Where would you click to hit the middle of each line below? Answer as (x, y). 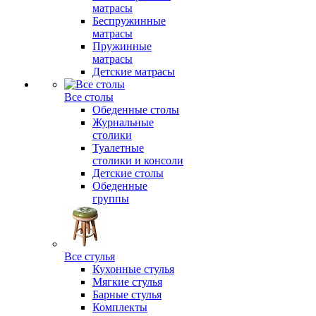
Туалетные (118, 148)
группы (111, 199)
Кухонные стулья (133, 269)
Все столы (89, 97)
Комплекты (120, 307)
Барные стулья (127, 294)
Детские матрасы (134, 72)
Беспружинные (129, 21)
